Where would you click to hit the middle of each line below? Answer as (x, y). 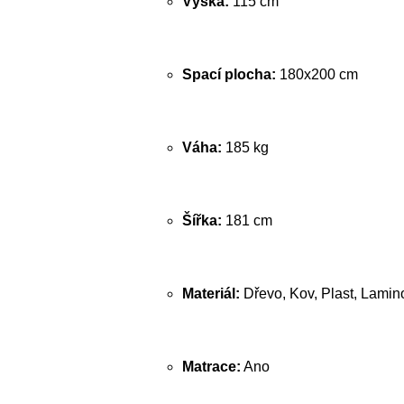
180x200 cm (317, 74)
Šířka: (202, 220)
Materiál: (211, 294)
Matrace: (211, 367)
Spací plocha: (229, 74)
